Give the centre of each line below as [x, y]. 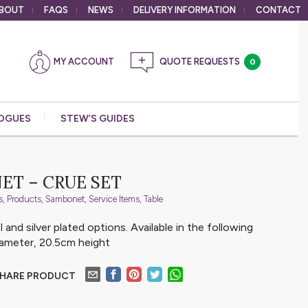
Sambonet [65, 199]
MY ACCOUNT [84, 62]
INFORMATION [205, 10]
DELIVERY [154, 10]
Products [24, 199]
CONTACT [278, 10]
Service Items [114, 199]
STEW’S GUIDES [98, 119]
